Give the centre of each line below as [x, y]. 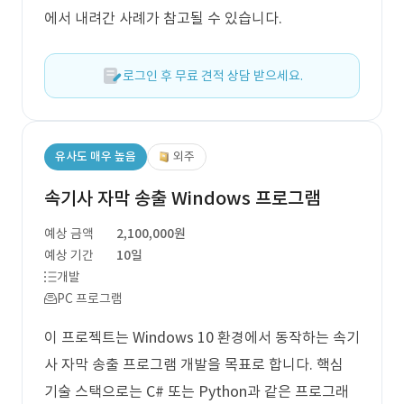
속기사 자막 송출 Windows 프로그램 [182, 198]
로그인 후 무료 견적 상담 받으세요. [213, 76]
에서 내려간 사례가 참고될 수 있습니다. [163, 18]
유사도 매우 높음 [96, 156]
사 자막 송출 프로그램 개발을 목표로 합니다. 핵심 [194, 364]
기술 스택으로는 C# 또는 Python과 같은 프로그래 [197, 391]
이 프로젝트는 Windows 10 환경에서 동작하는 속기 [202, 337]
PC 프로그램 [90, 298]
